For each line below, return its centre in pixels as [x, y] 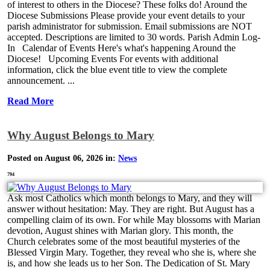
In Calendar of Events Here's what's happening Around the [121, 48]
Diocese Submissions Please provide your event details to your [126, 15]
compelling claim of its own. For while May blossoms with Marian [134, 219]
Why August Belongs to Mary [81, 136]
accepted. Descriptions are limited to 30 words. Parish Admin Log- [134, 37]
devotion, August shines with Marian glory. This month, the [120, 230]
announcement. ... [41, 80]
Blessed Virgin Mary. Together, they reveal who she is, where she [132, 252]
